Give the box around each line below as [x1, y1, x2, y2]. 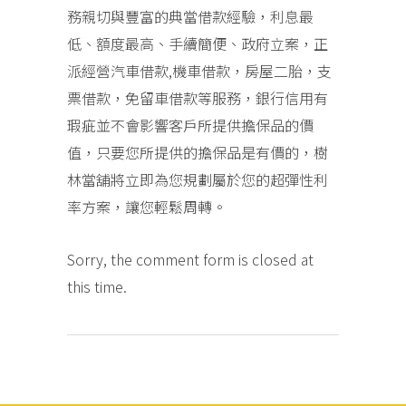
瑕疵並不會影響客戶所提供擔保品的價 [67, 113, 314, 136]
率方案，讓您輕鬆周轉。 [67, 195, 227, 217]
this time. [67, 275, 127, 297]
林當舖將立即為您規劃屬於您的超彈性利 [67, 168, 328, 190]
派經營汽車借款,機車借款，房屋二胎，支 [67, 59, 332, 82]
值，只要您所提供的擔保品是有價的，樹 [67, 140, 328, 163]
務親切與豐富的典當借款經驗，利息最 [67, 5, 314, 27]
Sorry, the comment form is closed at [67, 247, 314, 270]
